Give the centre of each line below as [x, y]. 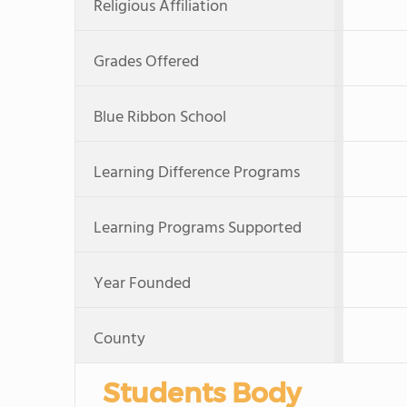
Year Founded [142, 284]
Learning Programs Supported [198, 228]
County [119, 339]
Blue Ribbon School [160, 118]
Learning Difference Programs [197, 173]
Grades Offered [146, 62]
